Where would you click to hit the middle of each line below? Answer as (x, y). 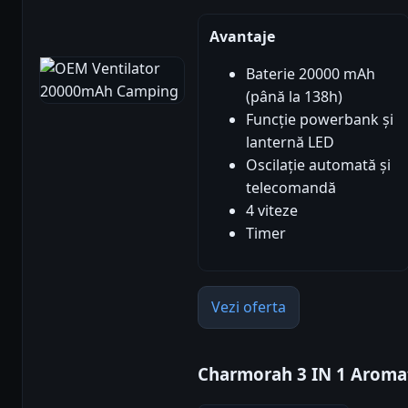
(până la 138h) (294, 97)
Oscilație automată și (318, 165)
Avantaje (242, 37)
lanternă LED (290, 143)
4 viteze (272, 211)
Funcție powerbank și (320, 120)
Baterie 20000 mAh (311, 74)
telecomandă (291, 188)
